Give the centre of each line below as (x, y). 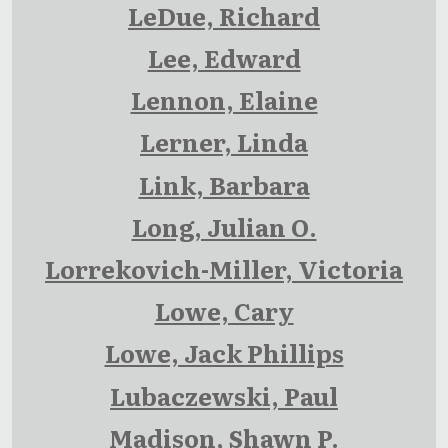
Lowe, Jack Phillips (224, 353)
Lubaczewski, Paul (224, 395)
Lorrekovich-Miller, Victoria (224, 269)
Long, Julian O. (224, 226)
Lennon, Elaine (224, 100)
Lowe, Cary (224, 311)
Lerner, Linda (224, 142)
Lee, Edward (224, 58)
